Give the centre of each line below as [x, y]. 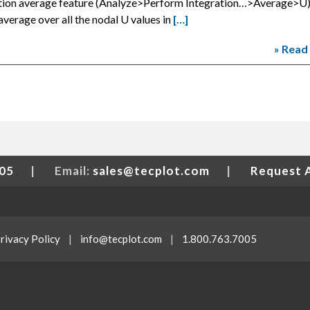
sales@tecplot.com [151, 171]
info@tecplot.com [121, 239]
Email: [72, 171]
